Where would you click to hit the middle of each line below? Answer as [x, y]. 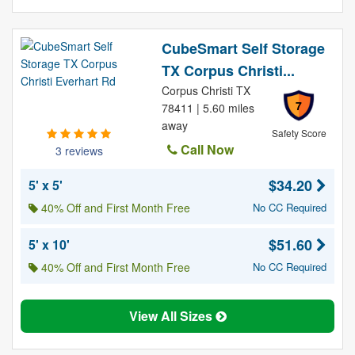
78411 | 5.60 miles [208, 108]
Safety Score [299, 133]
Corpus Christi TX [206, 90]
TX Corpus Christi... [228, 71]
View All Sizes [172, 316]
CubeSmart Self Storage [243, 48]
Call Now [205, 149]
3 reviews [79, 151]
